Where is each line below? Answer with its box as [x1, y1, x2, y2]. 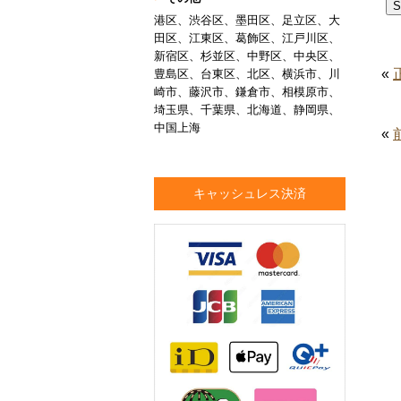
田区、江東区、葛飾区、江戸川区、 [154, 30, 340, 45]
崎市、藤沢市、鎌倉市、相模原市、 [154, 84, 340, 98]
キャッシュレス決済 [193, 185, 306, 200]
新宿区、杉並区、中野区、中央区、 [154, 48, 340, 63]
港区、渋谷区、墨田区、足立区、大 [154, 13, 340, 27]
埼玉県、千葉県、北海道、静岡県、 [154, 102, 340, 116]
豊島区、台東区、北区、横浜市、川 [154, 66, 340, 81]
